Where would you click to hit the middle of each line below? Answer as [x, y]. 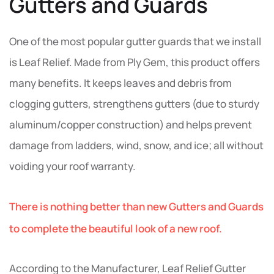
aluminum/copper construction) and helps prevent [131, 124]
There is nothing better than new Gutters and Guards [136, 206]
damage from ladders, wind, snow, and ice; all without [136, 145]
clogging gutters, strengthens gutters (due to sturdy [134, 103]
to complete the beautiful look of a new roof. [116, 228]
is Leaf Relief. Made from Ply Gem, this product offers [135, 62]
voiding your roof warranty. [72, 166]
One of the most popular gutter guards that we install [135, 41]
